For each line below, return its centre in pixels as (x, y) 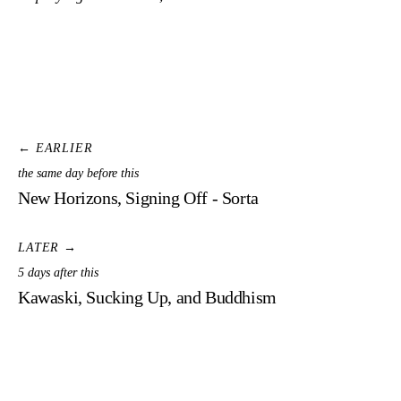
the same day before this (78, 173)
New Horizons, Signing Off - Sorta (138, 198)
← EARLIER (55, 149)
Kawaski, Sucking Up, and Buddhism (147, 297)
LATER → (47, 248)
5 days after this (58, 272)
